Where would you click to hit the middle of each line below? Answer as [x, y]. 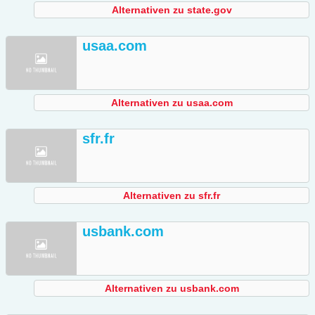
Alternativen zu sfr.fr [172, 196]
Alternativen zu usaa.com [172, 103]
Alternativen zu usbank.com [172, 289]
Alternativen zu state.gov [172, 10]
